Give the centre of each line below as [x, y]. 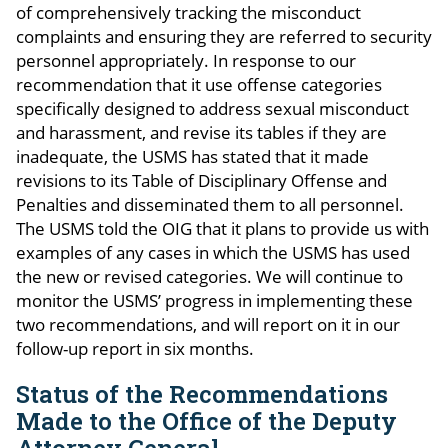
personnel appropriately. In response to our [186, 60]
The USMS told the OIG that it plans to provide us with [222, 228]
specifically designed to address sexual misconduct [212, 108]
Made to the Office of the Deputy [206, 420]
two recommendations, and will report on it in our [208, 324]
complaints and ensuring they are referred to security [224, 36]
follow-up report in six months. [135, 348]
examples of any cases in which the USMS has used [213, 252]
